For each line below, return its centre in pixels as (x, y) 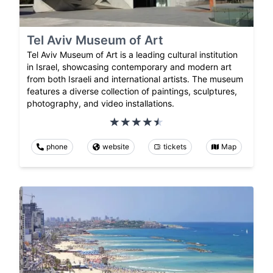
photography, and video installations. (101, 104)
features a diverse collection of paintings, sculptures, (132, 91)
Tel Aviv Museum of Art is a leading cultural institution (132, 55)
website (115, 147)
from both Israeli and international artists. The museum (135, 79)
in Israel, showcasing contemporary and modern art (129, 67)
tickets (175, 147)
